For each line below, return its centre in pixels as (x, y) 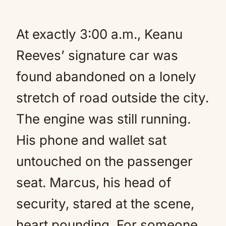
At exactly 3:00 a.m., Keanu (99, 34)
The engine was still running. (103, 119)
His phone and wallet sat (91, 140)
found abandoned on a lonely (106, 76)
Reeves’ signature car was (97, 55)
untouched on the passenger (104, 161)
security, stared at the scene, (105, 204)
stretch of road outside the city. (112, 98)
